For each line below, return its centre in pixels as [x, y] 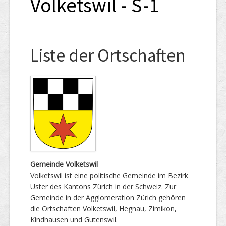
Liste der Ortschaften [108, 55]
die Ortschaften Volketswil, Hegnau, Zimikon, [103, 208]
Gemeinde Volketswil [64, 164]
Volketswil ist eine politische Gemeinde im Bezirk [109, 175]
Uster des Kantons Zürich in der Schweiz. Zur [103, 186]
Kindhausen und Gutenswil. [74, 219]
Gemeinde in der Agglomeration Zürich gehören [108, 197]
